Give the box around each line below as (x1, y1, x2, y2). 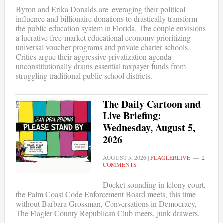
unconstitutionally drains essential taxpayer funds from (15, 61, 186, 72)
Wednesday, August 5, (102, 120, 195, 135)
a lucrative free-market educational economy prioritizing (15, 32, 191, 43)
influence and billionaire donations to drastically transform (15, 13, 197, 24)
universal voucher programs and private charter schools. (15, 42, 190, 53)
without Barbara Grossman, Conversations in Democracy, (15, 198, 197, 209)
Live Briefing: (102, 109, 161, 123)
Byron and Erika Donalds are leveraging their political (15, 4, 185, 15)
